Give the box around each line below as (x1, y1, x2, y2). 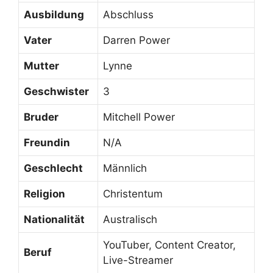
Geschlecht (24, 162, 83, 175)
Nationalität (24, 213, 85, 226)
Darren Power (103, 34, 170, 47)
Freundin (24, 136, 70, 149)
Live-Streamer (103, 254, 173, 267)
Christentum (103, 188, 163, 200)
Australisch (103, 213, 157, 226)
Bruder (24, 111, 58, 124)
